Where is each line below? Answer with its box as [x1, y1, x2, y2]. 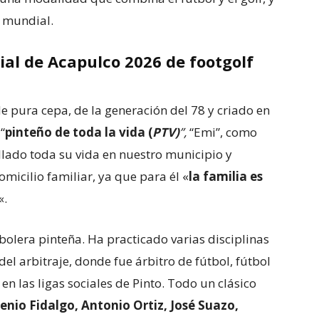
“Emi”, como [187, 124, 257, 140]
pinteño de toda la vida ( [5, 124, 152, 140]
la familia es [189, 168, 263, 184]
